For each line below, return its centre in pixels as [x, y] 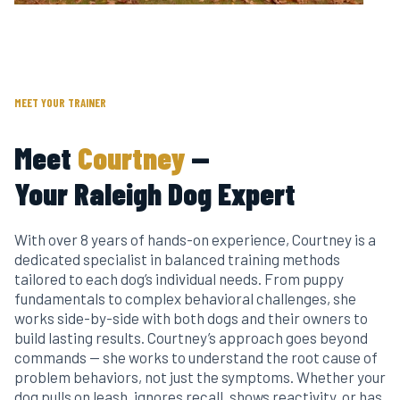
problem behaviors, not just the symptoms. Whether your [200, 377]
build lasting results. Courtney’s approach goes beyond [191, 338]
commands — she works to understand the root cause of [196, 358]
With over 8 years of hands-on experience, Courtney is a [195, 240]
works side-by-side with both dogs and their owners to [191, 318]
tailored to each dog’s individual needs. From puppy [179, 279]
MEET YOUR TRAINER [60, 103]
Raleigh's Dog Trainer [189, 55]
